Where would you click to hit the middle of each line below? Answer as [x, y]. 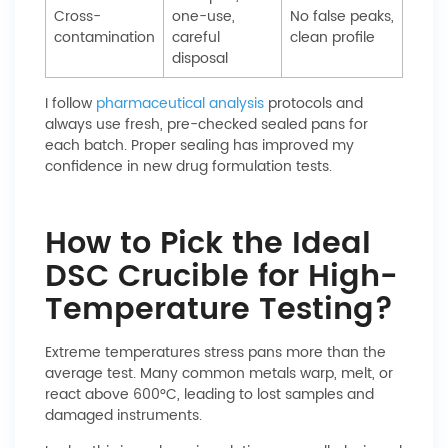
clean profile [332, 37]
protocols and [313, 103]
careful [196, 37]
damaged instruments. [123, 415]
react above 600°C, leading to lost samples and [209, 394]
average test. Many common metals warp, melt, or [219, 373]
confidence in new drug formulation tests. [188, 166]
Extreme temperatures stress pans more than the [215, 352]
